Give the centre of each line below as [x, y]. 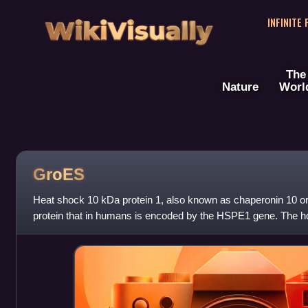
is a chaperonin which [81, 232]
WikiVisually [129, 26]
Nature [240, 87]
